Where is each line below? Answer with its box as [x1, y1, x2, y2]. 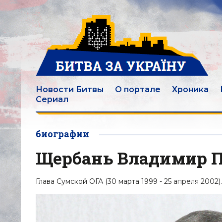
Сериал [36, 95, 68, 104]
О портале [115, 85, 161, 94]
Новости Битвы [36, 85, 104, 94]
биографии [36, 128, 89, 140]
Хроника [172, 85, 209, 94]
